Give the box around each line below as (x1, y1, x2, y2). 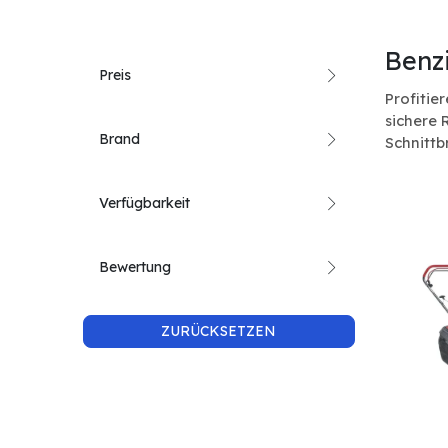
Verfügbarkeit (98, 194, 190, 212)
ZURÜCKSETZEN (161, 322, 277, 340)
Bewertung (98, 258, 171, 276)
